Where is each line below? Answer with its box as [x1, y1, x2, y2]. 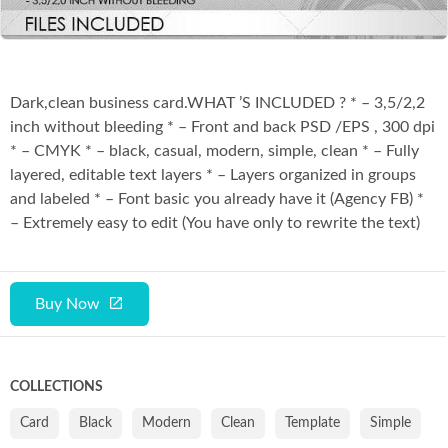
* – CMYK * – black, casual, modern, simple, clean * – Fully [10, 142, 419, 159]
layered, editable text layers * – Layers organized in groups [10, 166, 416, 183]
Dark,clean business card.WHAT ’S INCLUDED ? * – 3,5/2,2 [10, 94, 425, 111]
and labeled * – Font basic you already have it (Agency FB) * [10, 190, 424, 207]
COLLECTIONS [10, 379, 103, 394]
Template [285, 415, 340, 430]
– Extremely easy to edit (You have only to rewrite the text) [10, 214, 420, 231]
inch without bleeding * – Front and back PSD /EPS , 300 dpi [10, 118, 435, 135]
